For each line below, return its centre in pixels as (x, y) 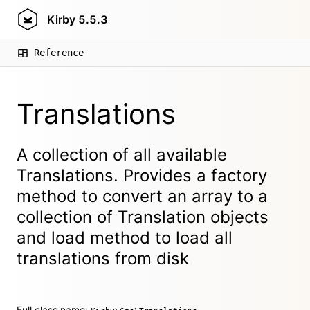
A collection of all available (122, 155)
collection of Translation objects (143, 217)
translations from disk (103, 258)
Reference (59, 53)
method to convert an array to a (142, 196)
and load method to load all (125, 238)
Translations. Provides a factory (142, 175)
